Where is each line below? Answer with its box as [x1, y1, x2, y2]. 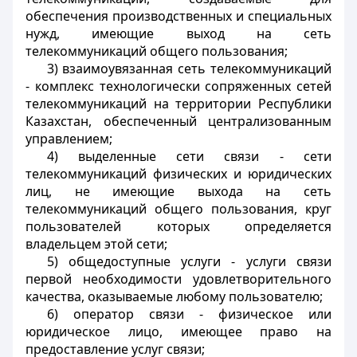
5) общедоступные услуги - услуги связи [46, 253, 331, 270]
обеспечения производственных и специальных [25, 7, 331, 25]
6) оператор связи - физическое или [46, 305, 331, 323]
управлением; [25, 130, 112, 147]
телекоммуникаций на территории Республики [25, 95, 331, 112]
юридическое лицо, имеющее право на [25, 323, 331, 340]
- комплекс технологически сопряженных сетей [25, 77, 331, 95]
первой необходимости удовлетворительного [25, 270, 331, 288]
